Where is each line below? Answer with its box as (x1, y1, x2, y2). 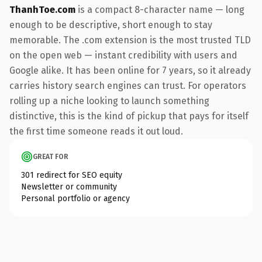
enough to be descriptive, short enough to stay (9, 19, 212, 30)
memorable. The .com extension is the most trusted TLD (9, 34, 251, 46)
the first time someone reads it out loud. (9, 125, 183, 137)
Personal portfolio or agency (21, 193, 130, 204)
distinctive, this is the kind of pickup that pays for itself (9, 110, 249, 122)
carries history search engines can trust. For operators (9, 80, 246, 91)
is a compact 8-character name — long (75, 4, 244, 15)
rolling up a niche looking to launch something (9, 95, 209, 106)
